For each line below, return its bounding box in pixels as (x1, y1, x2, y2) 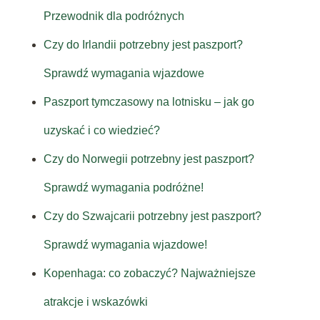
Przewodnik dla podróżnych (43, 10, 184, 23)
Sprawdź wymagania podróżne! (43, 181, 204, 194)
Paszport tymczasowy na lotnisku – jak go (43, 96, 254, 109)
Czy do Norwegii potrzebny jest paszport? (43, 153, 254, 166)
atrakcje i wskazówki (43, 296, 148, 309)
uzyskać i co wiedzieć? (43, 124, 160, 137)
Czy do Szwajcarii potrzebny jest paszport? (43, 210, 261, 223)
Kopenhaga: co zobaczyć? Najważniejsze (43, 267, 256, 280)
